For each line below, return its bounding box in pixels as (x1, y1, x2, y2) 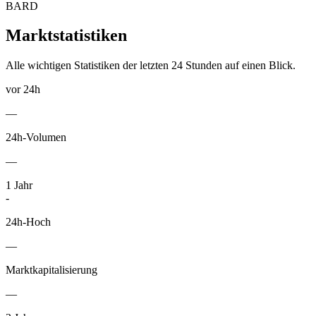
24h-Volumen (6, 131, 66, 144)
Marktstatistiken (6, 26, 127, 45)
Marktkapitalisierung (6, 264, 97, 276)
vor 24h (6, 83, 40, 96)
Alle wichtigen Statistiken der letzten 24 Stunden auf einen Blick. (6, 59, 296, 72)
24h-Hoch (6, 216, 51, 229)
